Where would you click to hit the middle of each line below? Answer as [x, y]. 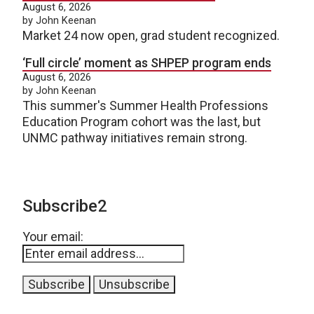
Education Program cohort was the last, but [142, 121]
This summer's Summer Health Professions [145, 105]
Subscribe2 [65, 206]
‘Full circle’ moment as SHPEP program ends [147, 62]
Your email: [53, 236]
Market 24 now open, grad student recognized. [151, 35]
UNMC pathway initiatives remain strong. [135, 137]
